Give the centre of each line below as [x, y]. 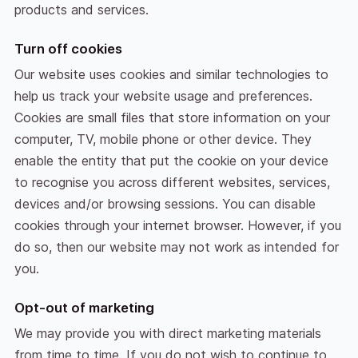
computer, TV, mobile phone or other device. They [163, 139]
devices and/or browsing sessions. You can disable [165, 203]
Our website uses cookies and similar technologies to [171, 74]
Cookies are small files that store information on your [172, 117]
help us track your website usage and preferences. [163, 95]
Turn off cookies [68, 48]
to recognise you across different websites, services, [172, 182]
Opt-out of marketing [84, 307]
